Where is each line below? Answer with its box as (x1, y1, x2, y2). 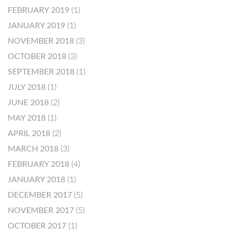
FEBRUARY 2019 (8, 6, 69, 14)
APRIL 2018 (8, 129, 50, 138)
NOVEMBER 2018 (8, 37, 74, 45)
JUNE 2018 (8, 99, 49, 107)
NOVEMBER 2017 (8, 206, 74, 215)
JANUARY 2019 (8, 22, 65, 30)
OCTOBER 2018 (8, 52, 66, 61)
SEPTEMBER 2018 (8, 68, 74, 76)
